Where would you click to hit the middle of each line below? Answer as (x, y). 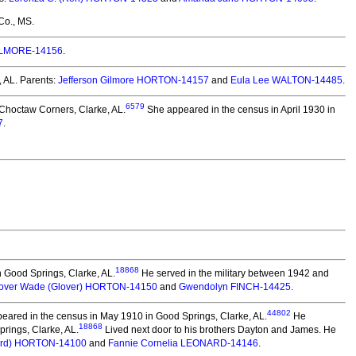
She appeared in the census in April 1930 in (240, 110)
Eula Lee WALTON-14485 (286, 80)
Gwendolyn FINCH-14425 (235, 287)
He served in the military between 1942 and (234, 273)
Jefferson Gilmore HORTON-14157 (133, 80)
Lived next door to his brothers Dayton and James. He (219, 330)
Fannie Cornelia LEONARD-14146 (183, 343)
